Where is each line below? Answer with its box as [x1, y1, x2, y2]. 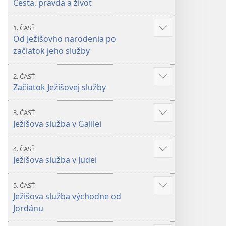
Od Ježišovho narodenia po [13, 33, 116, 44]
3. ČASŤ [13, 108, 35, 117]
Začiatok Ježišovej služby [13, 82, 106, 93]
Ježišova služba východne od [13, 191, 121, 202]
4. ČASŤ [13, 144, 35, 153]
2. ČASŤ [13, 72, 35, 81]
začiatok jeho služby [13, 45, 90, 56]
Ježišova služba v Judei [13, 154, 97, 165]
